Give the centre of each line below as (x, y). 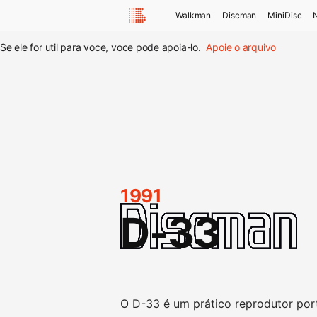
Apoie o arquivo (241, 47)
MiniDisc (285, 15)
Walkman (194, 15)
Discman (240, 15)
